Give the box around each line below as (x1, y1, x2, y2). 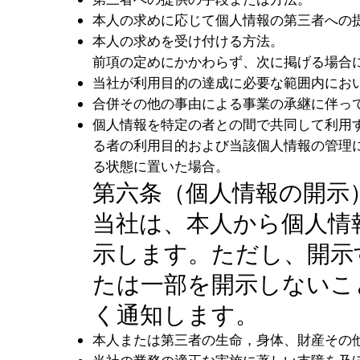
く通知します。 (92, 299, 260, 329)
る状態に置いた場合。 (92, 157, 230, 175)
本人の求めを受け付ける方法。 (92, 32, 284, 50)
